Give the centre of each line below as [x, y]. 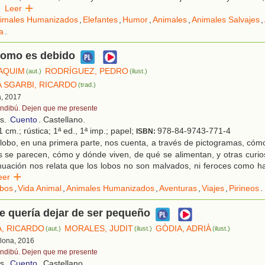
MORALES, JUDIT [99, 229]
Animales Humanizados [110, 188]
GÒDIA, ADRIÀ [184, 229]
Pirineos [244, 188]
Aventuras [178, 188]
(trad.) [87, 85]
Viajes [213, 188]
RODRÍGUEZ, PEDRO [87, 71]
